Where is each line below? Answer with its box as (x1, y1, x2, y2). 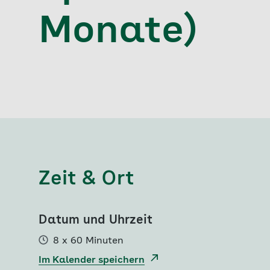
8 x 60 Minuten (53, 236, 124, 246)
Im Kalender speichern (39, 256, 145, 265)
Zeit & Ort (39, 170, 134, 189)
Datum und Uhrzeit (39, 215, 152, 227)
